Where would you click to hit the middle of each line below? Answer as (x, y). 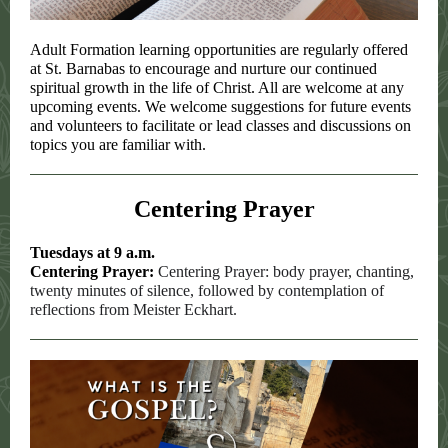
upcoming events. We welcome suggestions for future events (220, 106)
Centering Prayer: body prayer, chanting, (286, 271)
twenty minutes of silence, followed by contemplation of (207, 290)
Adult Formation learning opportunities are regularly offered (219, 49)
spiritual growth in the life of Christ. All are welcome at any (217, 87)
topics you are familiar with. (118, 144)
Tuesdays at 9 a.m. (92, 252)
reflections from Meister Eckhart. (133, 309)
